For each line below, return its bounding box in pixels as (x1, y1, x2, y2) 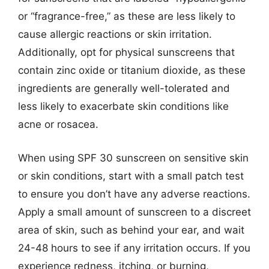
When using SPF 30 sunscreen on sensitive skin (18, 151, 249, 164)
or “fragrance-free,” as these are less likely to (18, 10, 235, 22)
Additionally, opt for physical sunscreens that (18, 46, 235, 58)
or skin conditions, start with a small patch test (18, 169, 244, 182)
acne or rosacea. (18, 118, 98, 130)
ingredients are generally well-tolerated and (18, 82, 230, 94)
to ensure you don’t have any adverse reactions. (18, 187, 250, 200)
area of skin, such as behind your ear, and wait (18, 223, 244, 236)
